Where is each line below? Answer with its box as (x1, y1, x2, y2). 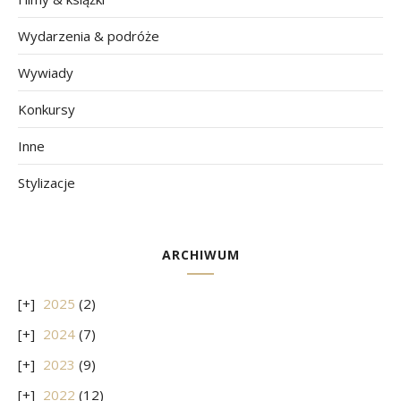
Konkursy (18, 100, 75, 119)
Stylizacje (18, 174, 75, 192)
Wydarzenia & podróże (18, 27, 159, 46)
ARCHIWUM (161, 246, 240, 264)
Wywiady (18, 64, 73, 82)
